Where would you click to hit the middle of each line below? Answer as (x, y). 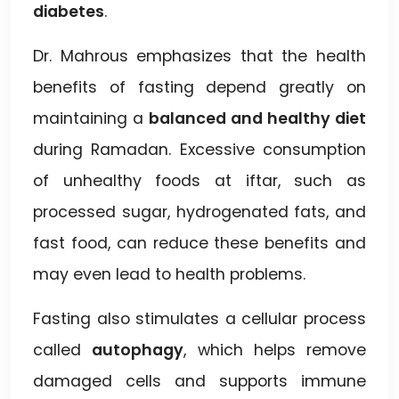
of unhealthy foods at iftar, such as (199, 180)
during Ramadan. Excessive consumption (199, 149)
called (63, 350)
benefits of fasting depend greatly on (199, 87)
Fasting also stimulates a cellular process (199, 318)
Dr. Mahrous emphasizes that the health (199, 56)
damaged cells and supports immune (199, 381)
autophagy (138, 350)
